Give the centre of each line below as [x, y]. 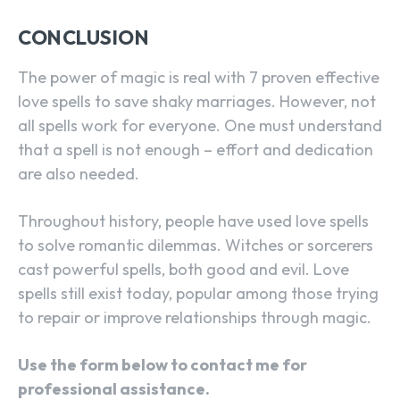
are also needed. [79, 174]
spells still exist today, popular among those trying [198, 294]
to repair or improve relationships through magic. [195, 318]
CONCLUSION [83, 38]
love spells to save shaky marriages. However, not [197, 102]
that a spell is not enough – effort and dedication [196, 150]
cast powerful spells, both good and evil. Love [183, 270]
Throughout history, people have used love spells [193, 221]
